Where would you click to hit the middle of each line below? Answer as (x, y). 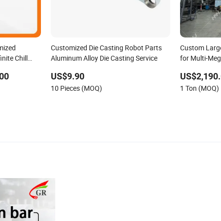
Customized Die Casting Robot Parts (106, 47)
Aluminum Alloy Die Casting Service (104, 58)
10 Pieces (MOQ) (76, 88)
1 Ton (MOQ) (200, 88)
